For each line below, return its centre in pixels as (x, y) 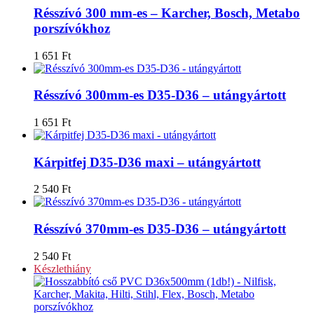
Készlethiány (62, 268)
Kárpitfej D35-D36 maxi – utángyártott (147, 162)
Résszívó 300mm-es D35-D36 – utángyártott (160, 95)
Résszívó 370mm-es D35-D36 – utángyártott (160, 229)
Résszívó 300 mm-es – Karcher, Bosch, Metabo (167, 13)
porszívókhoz (72, 28)
